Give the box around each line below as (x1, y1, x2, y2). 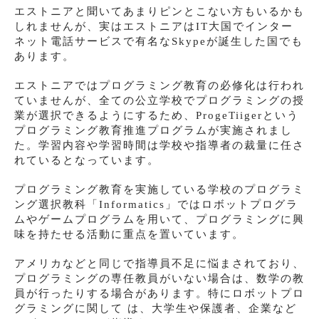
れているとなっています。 (14, 155, 159, 167)
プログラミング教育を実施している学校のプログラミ (14, 184, 305, 196)
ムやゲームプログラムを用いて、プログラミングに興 (14, 214, 305, 226)
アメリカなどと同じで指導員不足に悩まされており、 (14, 258, 305, 270)
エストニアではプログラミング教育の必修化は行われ (14, 80, 305, 92)
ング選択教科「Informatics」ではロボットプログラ (14, 199, 298, 211)
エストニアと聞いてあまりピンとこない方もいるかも (14, 6, 305, 18)
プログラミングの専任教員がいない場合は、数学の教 (14, 273, 305, 285)
